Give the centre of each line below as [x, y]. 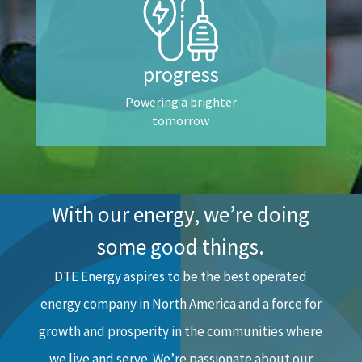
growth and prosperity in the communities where [181, 331]
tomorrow [181, 120]
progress [181, 74]
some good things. [181, 246]
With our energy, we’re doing [181, 214]
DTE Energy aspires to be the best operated [181, 276]
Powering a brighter [181, 102]
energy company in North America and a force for [181, 304]
